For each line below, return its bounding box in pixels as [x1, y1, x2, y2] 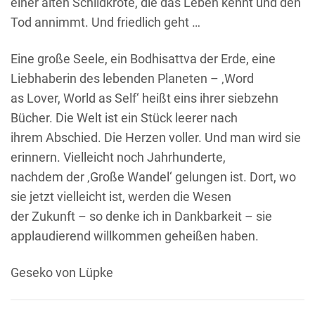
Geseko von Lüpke [11, 264, 113, 280]
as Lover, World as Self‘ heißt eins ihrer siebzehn [11, 90, 278, 105]
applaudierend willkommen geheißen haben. [11, 228, 259, 243]
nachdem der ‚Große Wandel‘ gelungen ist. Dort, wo [11, 169, 296, 184]
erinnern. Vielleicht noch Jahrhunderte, [11, 149, 226, 165]
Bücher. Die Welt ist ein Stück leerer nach [11, 110, 238, 125]
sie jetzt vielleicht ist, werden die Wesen [11, 188, 231, 204]
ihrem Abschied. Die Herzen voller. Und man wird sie [11, 129, 301, 145]
